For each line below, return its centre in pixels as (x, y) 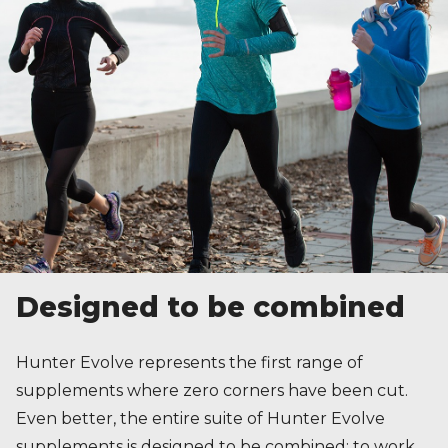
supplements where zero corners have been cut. (212, 391)
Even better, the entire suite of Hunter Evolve (200, 419)
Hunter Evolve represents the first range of (189, 363)
